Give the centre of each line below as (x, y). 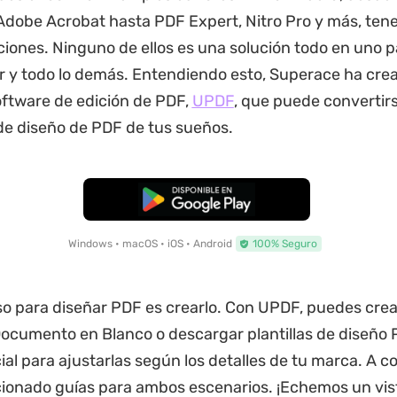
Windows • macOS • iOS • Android (151, 244)
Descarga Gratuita (197, 199)
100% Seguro (285, 244)
